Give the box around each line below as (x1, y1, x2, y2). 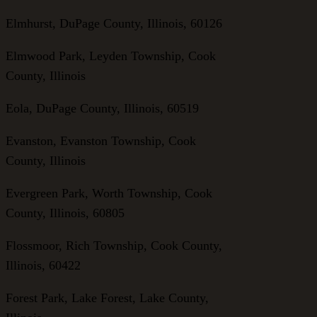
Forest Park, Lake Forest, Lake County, (6, 290, 209, 305)
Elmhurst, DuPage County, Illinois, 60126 (6, 16, 222, 30)
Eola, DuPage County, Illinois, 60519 (6, 100, 199, 115)
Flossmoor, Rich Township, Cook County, (6, 238, 222, 253)
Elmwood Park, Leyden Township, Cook (6, 48, 216, 63)
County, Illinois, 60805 (6, 205, 125, 220)
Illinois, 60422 (6, 258, 81, 272)
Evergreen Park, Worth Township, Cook (6, 185, 212, 200)
